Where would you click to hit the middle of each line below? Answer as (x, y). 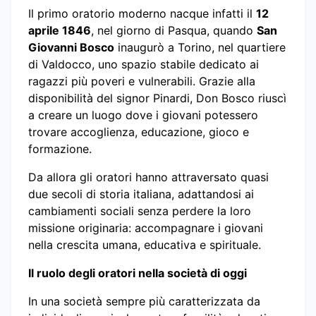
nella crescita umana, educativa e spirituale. (145, 244)
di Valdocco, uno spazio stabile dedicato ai (144, 64)
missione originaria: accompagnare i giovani (146, 227)
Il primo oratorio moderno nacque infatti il (142, 13)
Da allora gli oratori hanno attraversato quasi (148, 177)
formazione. (60, 148)
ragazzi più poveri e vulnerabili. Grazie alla (142, 81)
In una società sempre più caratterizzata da (144, 301)
